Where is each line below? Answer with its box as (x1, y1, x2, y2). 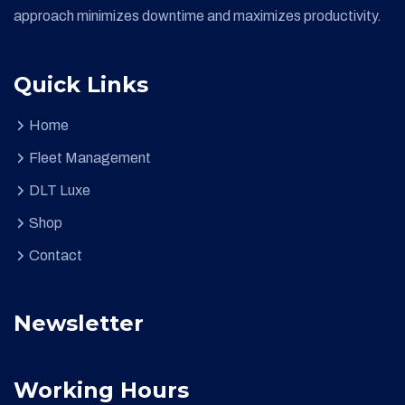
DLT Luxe (29, 182, 90, 198)
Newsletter (14, 309, 144, 336)
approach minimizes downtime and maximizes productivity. (14, 7, 381, 24)
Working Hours (14, 376, 189, 403)
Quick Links (14, 71, 148, 98)
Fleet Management (29, 149, 151, 165)
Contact (29, 247, 82, 263)
